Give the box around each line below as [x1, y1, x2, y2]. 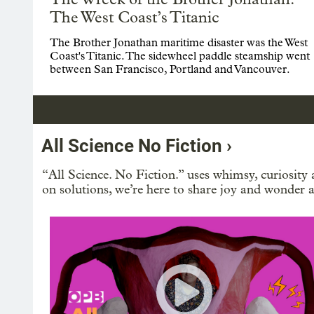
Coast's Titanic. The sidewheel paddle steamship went [50, 48, 310, 62]
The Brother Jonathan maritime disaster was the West [50, 35, 308, 49]
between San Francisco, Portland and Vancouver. [50, 62, 290, 76]
